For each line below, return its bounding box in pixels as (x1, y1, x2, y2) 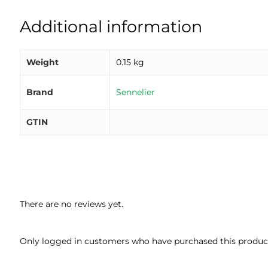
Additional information (20, 16, 203, 36)
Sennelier (116, 86, 156, 98)
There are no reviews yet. (20, 198, 124, 209)
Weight (26, 56, 59, 68)
